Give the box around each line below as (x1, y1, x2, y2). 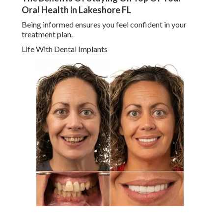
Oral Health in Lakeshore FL (22, 4, 131, 16)
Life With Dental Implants (22, 44, 108, 54)
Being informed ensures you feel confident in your (22, 20, 187, 29)
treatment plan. (22, 29, 73, 39)
